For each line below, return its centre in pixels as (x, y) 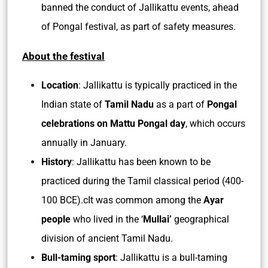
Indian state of (73, 104)
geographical (200, 219)
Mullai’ (157, 219)
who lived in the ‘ (107, 219)
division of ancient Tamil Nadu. (107, 238)
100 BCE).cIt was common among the (122, 200)
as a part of (180, 104)
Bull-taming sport (78, 258)
